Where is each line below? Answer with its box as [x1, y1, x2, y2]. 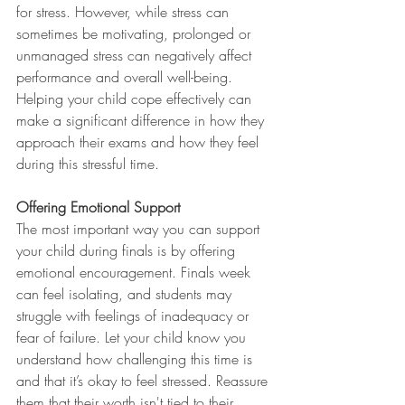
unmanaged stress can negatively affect [16, 45, 256, 65]
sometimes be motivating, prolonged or [16, 24, 255, 43]
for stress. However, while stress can [16, 2, 233, 22]
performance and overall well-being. [16, 67, 237, 87]
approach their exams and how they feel [16, 132, 263, 152]
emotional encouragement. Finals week [16, 262, 255, 282]
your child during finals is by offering [16, 240, 240, 260]
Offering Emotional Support [16, 197, 180, 217]
